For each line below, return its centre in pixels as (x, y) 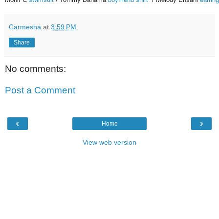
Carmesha (25, 27)
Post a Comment (40, 90)
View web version (109, 142)
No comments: (35, 69)
